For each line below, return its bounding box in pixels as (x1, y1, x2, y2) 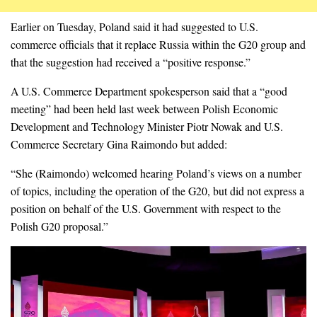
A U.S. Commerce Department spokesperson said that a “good (11, 83, 287, 98)
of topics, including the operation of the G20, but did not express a (11, 183, 304, 198)
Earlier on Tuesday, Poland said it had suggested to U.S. (11, 18, 258, 34)
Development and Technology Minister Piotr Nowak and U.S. (11, 118, 283, 134)
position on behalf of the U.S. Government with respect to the (11, 200, 281, 216)
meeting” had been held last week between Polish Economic (11, 100, 278, 116)
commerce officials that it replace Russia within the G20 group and (11, 36, 306, 52)
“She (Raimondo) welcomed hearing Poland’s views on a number (11, 165, 301, 180)
